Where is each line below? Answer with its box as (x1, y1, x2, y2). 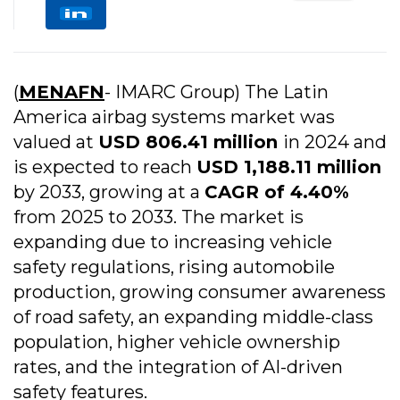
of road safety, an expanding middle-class (13, 306, 373, 329)
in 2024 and (283, 131, 387, 154)
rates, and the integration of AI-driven (13, 356, 343, 379)
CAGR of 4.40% (204, 181, 349, 204)
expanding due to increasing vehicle (13, 231, 332, 254)
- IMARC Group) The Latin (104, 81, 329, 104)
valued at (13, 131, 98, 154)
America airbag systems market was (13, 106, 335, 129)
